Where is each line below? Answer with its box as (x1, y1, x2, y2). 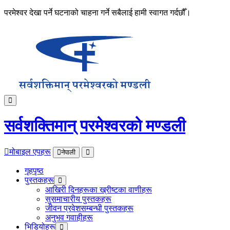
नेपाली (61, 148, 75, 156)
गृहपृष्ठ (25, 166, 44, 175)
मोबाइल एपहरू (9, 147, 51, 156)
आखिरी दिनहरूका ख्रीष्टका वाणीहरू (45, 185, 152, 194)
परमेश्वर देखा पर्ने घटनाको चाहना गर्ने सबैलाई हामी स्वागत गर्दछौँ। (4, 8, 191, 17)
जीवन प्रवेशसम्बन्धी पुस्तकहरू (45, 203, 133, 213)
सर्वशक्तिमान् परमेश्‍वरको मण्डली (4, 117, 185, 136)
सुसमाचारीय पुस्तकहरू (45, 194, 111, 203)
